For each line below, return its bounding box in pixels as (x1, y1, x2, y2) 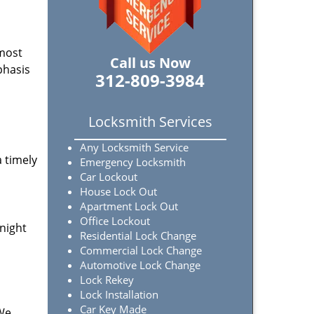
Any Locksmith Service (80, 140, 189, 154)
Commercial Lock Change (80, 243, 202, 257)
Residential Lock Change (80, 228, 199, 243)
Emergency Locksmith (80, 155, 186, 169)
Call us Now (109, 53, 191, 72)
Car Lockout (80, 170, 137, 184)
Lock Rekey (80, 273, 134, 287)
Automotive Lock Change (80, 258, 200, 272)
